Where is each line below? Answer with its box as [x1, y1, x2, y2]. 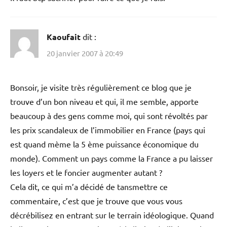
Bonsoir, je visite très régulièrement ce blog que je [10, 82, 192, 92]
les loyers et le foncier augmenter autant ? [10, 167, 162, 177]
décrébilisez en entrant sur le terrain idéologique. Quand [10, 209, 214, 220]
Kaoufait [47, 31, 81, 43]
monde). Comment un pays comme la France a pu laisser [10, 153, 213, 163]
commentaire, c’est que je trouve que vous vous [10, 195, 182, 206]
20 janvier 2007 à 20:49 [47, 48, 123, 58]
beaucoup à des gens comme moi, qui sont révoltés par [10, 110, 208, 121]
